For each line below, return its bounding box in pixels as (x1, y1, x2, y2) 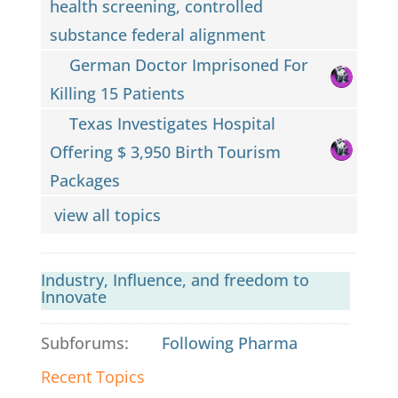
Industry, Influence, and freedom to (40, 268, 309, 291)
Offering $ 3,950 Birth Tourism (49, 140, 281, 163)
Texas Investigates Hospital (69, 112, 276, 134)
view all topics (53, 203, 165, 226)
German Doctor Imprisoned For (69, 53, 309, 76)
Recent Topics (40, 365, 145, 387)
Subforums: (40, 331, 129, 354)
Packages (49, 169, 120, 191)
